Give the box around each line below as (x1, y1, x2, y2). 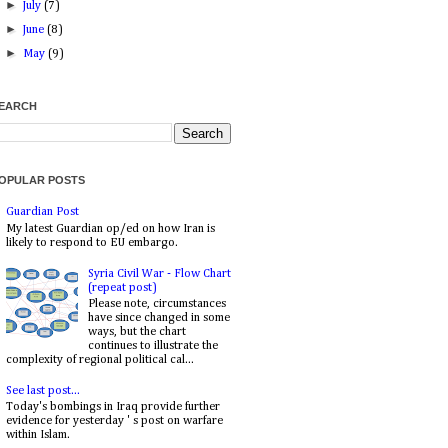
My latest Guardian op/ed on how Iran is (6, 222, 215, 235)
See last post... (6, 384, 80, 397)
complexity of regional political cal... (6, 353, 194, 366)
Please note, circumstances (87, 297, 226, 310)
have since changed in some (87, 311, 230, 324)
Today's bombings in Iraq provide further (6, 401, 220, 414)
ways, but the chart (87, 325, 186, 338)
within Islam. (6, 429, 70, 442)
